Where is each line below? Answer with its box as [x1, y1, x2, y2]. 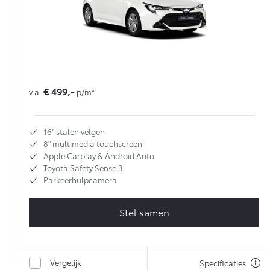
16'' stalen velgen [43, 126, 105, 137]
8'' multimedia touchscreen [43, 138, 142, 149]
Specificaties [199, 257, 246, 269]
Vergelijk [50, 257, 81, 268]
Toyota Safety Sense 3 [43, 162, 123, 174]
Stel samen [119, 205, 169, 219]
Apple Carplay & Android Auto [43, 150, 154, 162]
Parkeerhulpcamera [43, 174, 117, 186]
